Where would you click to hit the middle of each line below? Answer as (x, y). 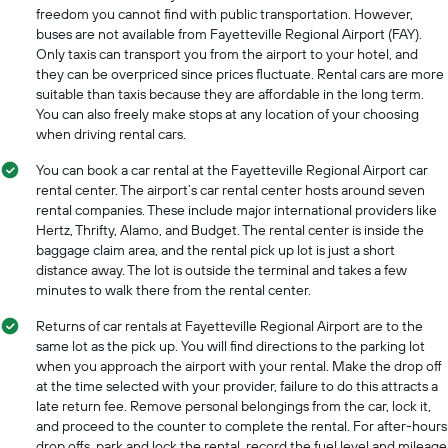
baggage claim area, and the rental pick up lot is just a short (215, 249)
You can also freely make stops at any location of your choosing (227, 113)
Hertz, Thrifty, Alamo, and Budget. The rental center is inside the (230, 229)
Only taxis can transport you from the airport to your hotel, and (227, 53)
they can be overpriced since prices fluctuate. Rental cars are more (240, 73)
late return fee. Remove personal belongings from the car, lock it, (233, 405)
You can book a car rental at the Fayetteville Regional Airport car (232, 169)
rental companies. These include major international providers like (236, 209)
